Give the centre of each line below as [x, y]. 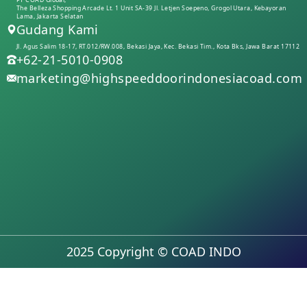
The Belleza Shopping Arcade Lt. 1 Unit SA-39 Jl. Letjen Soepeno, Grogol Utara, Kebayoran [151, 8]
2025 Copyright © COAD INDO [153, 251]
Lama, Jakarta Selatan [50, 16]
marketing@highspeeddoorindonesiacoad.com [159, 78]
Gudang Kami [58, 29]
